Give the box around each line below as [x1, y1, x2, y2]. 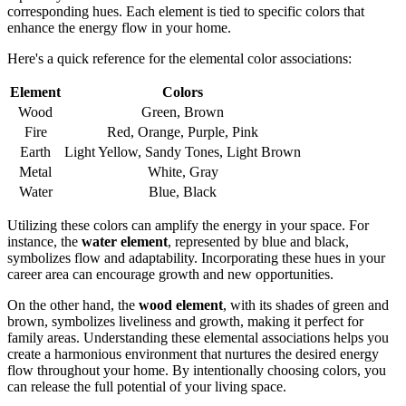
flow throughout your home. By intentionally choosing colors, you [7, 362, 386, 379]
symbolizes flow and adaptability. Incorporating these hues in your [7, 250, 385, 266]
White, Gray [147, 164, 218, 180]
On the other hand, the [7, 297, 139, 314]
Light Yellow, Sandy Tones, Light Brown [64, 144, 301, 160]
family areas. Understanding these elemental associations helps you [7, 330, 389, 346]
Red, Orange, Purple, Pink [107, 124, 258, 140]
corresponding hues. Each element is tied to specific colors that [7, 4, 364, 20]
